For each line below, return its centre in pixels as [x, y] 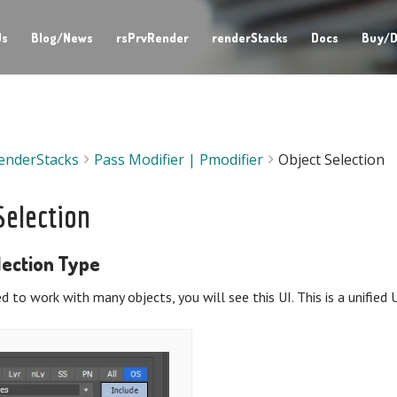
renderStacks [249, 37]
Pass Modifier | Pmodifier [179, 159]
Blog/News [62, 37]
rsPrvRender [152, 37]
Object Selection [332, 159]
